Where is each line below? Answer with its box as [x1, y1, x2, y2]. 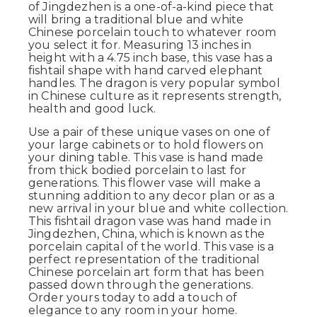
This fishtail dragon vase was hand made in [28, 214, 271, 228]
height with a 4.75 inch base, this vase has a [28, 51, 273, 64]
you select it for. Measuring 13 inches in [28, 38, 252, 52]
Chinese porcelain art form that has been [28, 265, 265, 279]
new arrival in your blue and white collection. [28, 202, 289, 215]
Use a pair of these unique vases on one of [28, 125, 270, 139]
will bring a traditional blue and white [28, 13, 244, 26]
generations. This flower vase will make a [28, 176, 261, 190]
